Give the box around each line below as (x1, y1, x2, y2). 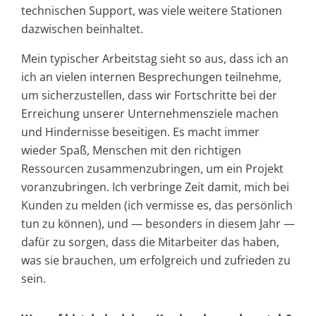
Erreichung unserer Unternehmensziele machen (21, 105, 279, 121)
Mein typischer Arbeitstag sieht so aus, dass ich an (21, 50, 288, 66)
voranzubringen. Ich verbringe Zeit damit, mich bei (21, 178, 289, 195)
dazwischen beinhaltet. (21, 20, 143, 37)
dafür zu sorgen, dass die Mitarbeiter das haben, (21, 233, 279, 250)
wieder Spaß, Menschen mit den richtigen (21, 142, 241, 158)
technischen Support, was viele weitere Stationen (21, 2, 282, 18)
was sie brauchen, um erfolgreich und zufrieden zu (21, 252, 291, 268)
